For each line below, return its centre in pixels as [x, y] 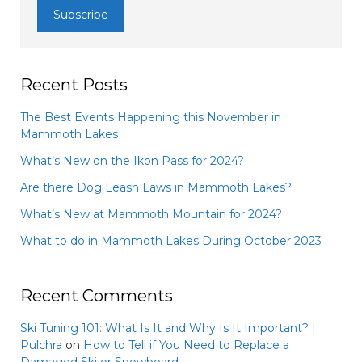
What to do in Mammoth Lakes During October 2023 [171, 241]
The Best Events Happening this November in [151, 118]
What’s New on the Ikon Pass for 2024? [132, 161]
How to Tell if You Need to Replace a [186, 345]
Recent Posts [74, 85]
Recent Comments [97, 296]
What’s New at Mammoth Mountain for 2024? [151, 215]
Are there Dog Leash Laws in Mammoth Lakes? [156, 188]
